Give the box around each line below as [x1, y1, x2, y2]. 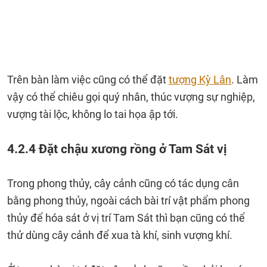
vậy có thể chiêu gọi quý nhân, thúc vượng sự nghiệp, [7, 91, 255, 103]
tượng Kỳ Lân [169, 73, 231, 86]
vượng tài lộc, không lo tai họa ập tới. [7, 108, 178, 120]
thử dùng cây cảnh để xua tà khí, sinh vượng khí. [7, 229, 232, 241]
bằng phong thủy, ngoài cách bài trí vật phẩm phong [7, 194, 250, 207]
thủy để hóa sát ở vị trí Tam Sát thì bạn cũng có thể [7, 212, 245, 224]
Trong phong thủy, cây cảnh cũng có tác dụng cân [7, 177, 239, 190]
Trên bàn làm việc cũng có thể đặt [7, 73, 169, 86]
